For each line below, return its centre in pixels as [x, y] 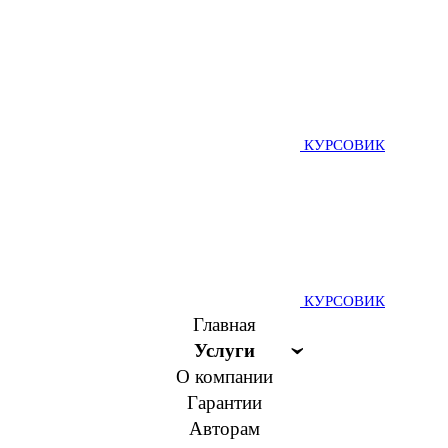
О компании [224, 376]
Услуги [224, 350]
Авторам [224, 428]
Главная [224, 324]
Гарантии [224, 402]
